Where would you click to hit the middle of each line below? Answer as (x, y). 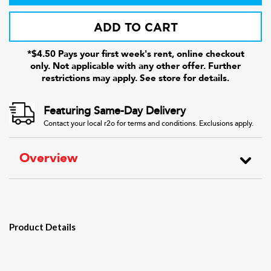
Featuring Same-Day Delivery (115, 111)
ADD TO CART (135, 28)
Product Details (42, 227)
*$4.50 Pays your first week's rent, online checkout (135, 54)
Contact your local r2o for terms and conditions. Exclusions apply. (149, 124)
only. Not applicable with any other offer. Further (135, 66)
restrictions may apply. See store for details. (135, 78)
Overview (49, 158)
